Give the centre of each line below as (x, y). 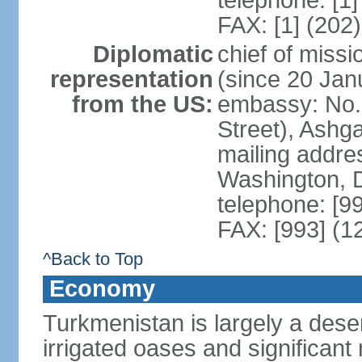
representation (131, 79)
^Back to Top (93, 259)
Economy (102, 288)
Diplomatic (153, 54)
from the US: (142, 104)
